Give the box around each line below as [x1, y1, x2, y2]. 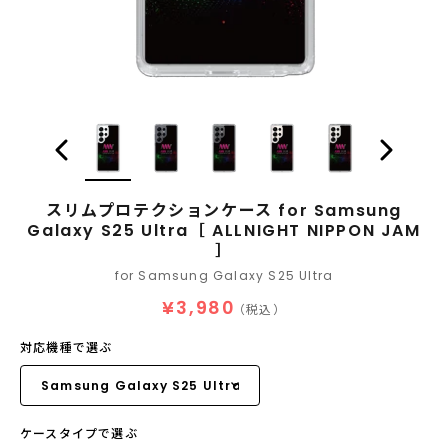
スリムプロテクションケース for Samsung [46, 199, 402, 222]
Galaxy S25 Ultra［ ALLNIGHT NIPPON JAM [27, 219, 421, 242]
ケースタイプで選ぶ [20, 425, 138, 442]
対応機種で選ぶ [20, 339, 113, 356]
